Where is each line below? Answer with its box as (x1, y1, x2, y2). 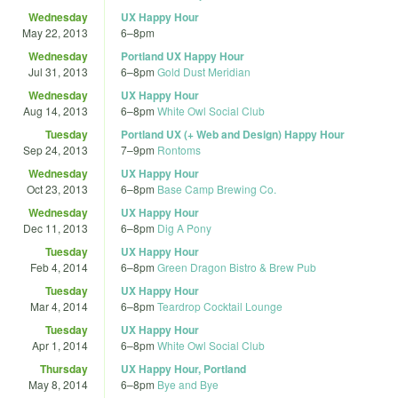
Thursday (40, 360, 88, 377)
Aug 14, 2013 (23, 102, 88, 118)
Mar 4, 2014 (30, 298, 88, 314)
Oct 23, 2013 (27, 180, 88, 196)
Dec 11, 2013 (23, 219, 88, 235)
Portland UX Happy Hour (121, 47, 244, 64)
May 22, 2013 (22, 24, 88, 40)
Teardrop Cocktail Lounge (157, 298, 283, 314)
